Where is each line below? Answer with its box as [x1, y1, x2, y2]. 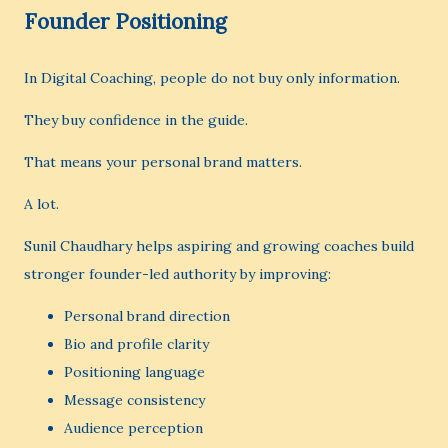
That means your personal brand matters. [24, 153, 302, 171]
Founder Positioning [24, 8, 226, 35]
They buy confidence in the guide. [24, 111, 248, 129]
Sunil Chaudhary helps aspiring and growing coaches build [24, 237, 414, 255]
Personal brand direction [64, 307, 230, 325]
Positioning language [64, 363, 205, 381]
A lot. [24, 195, 59, 213]
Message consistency [64, 391, 205, 409]
